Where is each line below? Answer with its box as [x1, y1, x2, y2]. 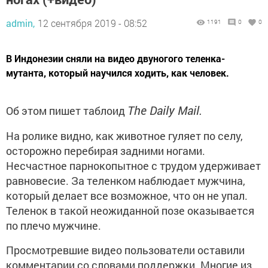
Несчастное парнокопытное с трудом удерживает [6, 159, 261, 173]
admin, [6, 17, 35, 30]
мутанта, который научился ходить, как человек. [6, 66, 229, 80]
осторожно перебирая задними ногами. [6, 144, 205, 159]
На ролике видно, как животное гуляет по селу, [6, 129, 243, 144]
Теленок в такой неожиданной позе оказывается [6, 203, 254, 218]
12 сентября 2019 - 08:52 [38, 17, 147, 30]
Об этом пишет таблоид [6, 103, 127, 118]
